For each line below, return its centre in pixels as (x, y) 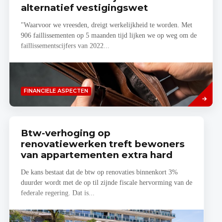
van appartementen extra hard (96, 155)
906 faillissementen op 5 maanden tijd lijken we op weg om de (109, 36)
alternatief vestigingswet (84, 7)
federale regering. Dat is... (57, 193)
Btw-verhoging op (65, 133)
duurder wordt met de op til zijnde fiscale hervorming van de (106, 183)
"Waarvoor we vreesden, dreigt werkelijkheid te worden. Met (106, 25)
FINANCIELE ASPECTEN (56, 91)
